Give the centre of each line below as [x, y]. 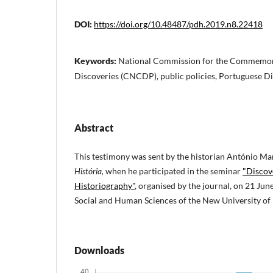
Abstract [94, 128]
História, [90, 171]
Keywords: [96, 61]
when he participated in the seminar [174, 171]
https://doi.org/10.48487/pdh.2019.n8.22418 [178, 24]
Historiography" [105, 186]
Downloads [99, 250]
